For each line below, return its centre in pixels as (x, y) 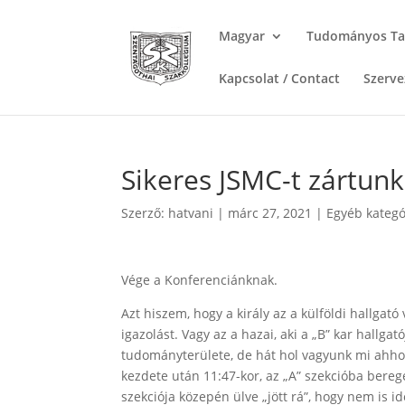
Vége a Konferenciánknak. (200, 280)
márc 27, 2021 (270, 213)
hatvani (191, 213)
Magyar (242, 36)
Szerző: (145, 213)
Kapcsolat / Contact (280, 78)
